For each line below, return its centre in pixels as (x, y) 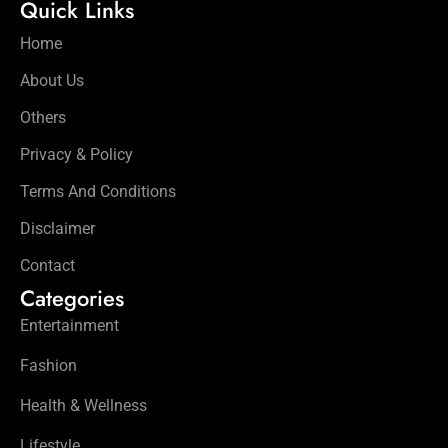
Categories (72, 297)
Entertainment (69, 325)
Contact (47, 265)
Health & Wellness (83, 405)
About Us (52, 80)
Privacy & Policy (76, 154)
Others (43, 117)
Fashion (48, 365)
